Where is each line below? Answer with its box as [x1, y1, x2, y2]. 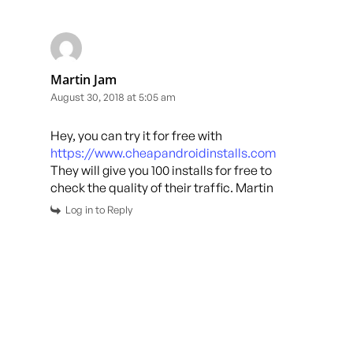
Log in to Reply [65, 203, 132, 216]
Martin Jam [50, 70, 117, 88]
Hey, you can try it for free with [50, 127, 222, 143]
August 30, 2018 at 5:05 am [50, 90, 176, 103]
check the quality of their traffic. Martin [50, 179, 273, 195]
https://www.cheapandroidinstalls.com [50, 144, 277, 161]
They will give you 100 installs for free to [50, 162, 272, 178]
